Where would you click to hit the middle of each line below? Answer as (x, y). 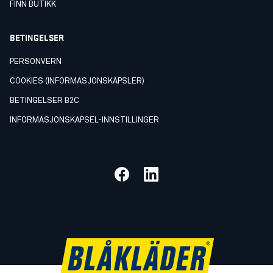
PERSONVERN (36, 62)
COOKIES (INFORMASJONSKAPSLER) (77, 81)
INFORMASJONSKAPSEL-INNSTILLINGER (84, 120)
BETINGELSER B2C (44, 101)
